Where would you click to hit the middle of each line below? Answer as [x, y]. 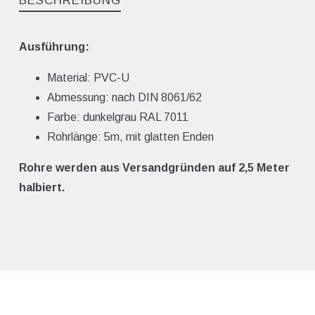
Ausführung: [54, 47]
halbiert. [42, 188]
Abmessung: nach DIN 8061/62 [124, 98]
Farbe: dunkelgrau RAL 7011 [118, 117]
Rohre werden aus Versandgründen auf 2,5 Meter [154, 168]
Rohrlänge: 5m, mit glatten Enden [130, 137]
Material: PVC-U [88, 78]
